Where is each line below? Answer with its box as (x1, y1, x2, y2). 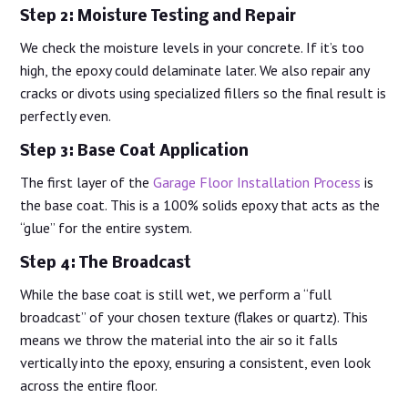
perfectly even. (20, 107, 112, 126)
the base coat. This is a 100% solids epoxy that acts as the (20, 196, 381, 215)
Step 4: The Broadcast (20, 255, 192, 273)
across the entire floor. (20, 376, 158, 395)
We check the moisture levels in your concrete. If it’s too (20, 38, 365, 57)
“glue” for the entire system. (20, 219, 193, 238)
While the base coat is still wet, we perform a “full (20, 285, 332, 304)
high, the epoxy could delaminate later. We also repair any (20, 61, 370, 80)
